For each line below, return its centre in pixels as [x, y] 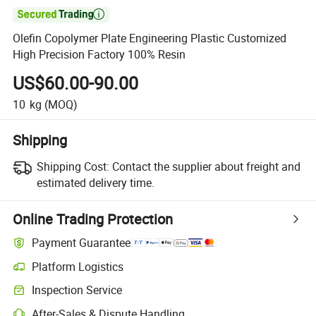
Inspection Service [77, 290]
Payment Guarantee [81, 243]
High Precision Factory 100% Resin [99, 55]
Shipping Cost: [73, 166]
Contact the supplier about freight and [206, 166]
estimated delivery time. [95, 182]
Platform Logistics [78, 266]
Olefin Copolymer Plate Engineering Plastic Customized [150, 38]
